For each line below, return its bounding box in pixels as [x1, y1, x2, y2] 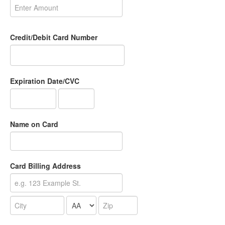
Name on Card [10, 119, 58, 130]
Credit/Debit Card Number [10, 32, 97, 43]
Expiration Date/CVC [10, 76, 79, 86]
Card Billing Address [10, 161, 81, 171]
